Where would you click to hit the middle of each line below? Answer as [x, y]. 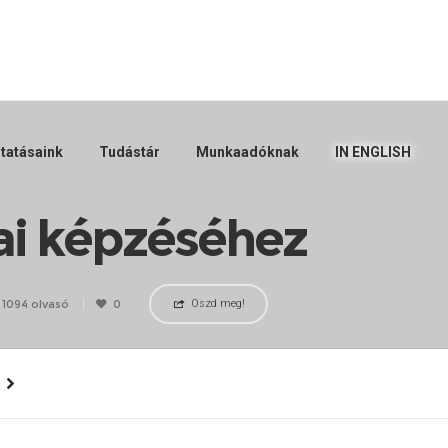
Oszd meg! [217, 303]
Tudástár [130, 152]
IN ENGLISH [373, 152]
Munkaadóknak [248, 152]
